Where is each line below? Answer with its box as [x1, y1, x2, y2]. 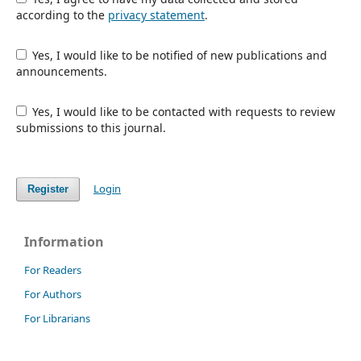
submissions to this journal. [15, 119, 166, 135]
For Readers [24, 262, 81, 277]
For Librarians [24, 310, 90, 326]
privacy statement [107, 6, 205, 23]
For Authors [24, 286, 81, 301]
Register [27, 182, 68, 195]
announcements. [15, 63, 107, 79]
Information [24, 232, 104, 251]
